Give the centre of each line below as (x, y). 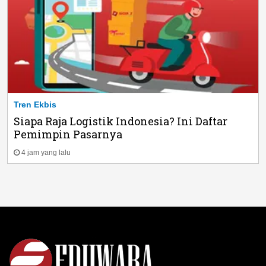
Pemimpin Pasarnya (68, 134)
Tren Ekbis (35, 104)
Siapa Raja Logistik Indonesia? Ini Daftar (121, 121)
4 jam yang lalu (46, 152)
